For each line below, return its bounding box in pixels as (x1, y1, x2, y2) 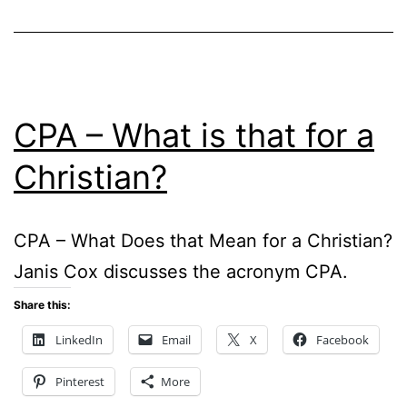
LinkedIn (55, 331, 103, 348)
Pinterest (55, 372, 104, 390)
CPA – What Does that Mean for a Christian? (14, 229, 392, 252)
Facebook (316, 331, 369, 348)
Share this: (14, 297, 71, 312)
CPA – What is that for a (14, 114, 374, 155)
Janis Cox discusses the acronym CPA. (14, 260, 348, 283)
